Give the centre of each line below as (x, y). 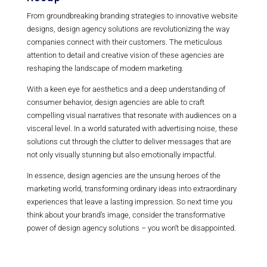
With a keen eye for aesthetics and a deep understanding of (126, 89)
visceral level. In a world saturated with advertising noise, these (132, 129)
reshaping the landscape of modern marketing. (105, 69)
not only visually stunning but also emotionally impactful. (121, 155)
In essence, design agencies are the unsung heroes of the (123, 176)
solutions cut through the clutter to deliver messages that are (129, 142)
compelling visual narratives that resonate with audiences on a (131, 116)
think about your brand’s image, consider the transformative (126, 215)
